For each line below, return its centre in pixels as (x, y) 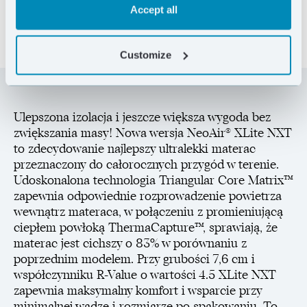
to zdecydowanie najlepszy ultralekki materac (135, 149)
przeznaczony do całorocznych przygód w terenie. (146, 164)
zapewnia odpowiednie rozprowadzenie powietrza (148, 196)
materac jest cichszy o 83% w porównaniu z (130, 243)
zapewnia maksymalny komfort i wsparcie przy (138, 291)
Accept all (153, 10)
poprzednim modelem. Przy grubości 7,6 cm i (134, 259)
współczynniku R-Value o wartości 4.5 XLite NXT (145, 275)
